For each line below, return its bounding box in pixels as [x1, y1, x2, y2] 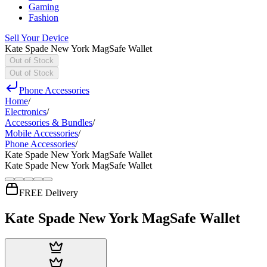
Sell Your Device [5, 33, 69, 43]
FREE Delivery [19, 188, 78, 198]
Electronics [5, 107, 46, 117]
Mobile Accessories [5, 128, 78, 138]
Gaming [29, 2, 59, 12]
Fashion [29, 13, 58, 23]
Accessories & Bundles [5, 117, 92, 128]
